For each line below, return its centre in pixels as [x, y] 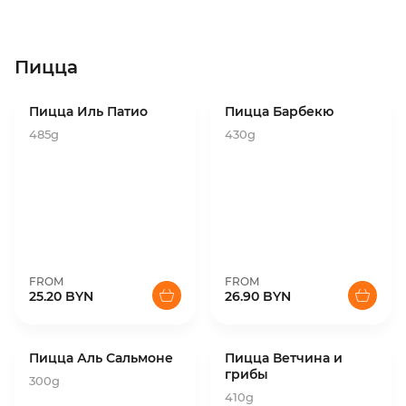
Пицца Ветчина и [284, 358]
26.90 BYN [258, 296]
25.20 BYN [61, 296]
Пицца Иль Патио [88, 111]
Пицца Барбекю [279, 111]
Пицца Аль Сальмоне [101, 358]
